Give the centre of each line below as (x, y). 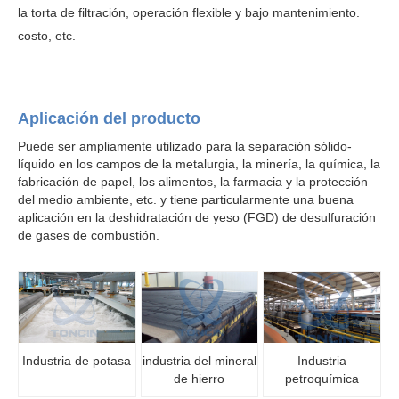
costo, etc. (50, 36)
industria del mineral (199, 361)
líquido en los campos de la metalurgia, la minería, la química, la (199, 164)
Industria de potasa (77, 361)
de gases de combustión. (89, 235)
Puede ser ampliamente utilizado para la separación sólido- (185, 146)
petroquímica (322, 379)
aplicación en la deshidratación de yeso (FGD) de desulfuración (197, 217)
